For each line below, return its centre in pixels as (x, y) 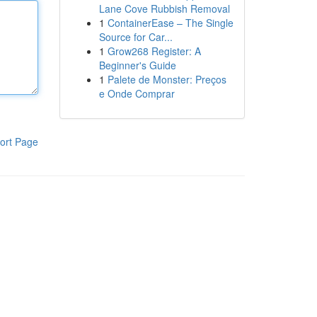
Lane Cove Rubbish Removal (164, 8)
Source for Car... (136, 37)
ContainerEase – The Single (170, 23)
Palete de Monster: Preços (167, 79)
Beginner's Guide (137, 65)
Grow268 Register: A (154, 51)
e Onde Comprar (137, 93)
